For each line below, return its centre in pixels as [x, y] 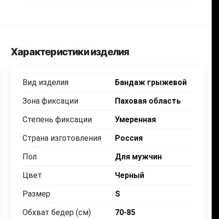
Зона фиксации [50, 101]
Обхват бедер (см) [57, 212]
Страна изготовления [62, 138]
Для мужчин [138, 157]
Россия [129, 138]
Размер [36, 194]
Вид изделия [45, 82]
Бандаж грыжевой [151, 82]
